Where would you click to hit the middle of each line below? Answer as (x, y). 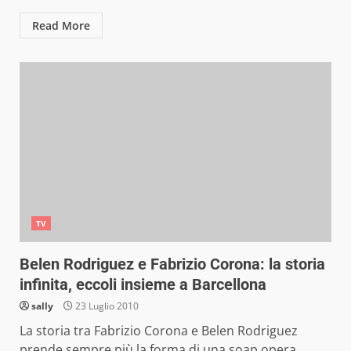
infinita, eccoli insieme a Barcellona (143, 284)
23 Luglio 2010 (106, 306)
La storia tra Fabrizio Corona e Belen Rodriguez (159, 331)
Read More (61, 25)
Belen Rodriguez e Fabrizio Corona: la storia (172, 264)
